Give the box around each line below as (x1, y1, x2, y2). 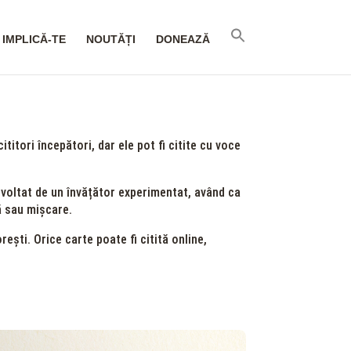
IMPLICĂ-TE (2, 33, 66, 45)
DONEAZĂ (155, 33, 210, 45)
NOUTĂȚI (85, 33, 136, 45)
